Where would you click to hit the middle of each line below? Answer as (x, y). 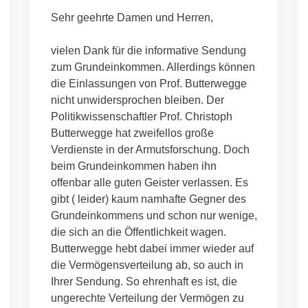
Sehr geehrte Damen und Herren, (132, 18)
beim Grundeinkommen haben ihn (134, 166)
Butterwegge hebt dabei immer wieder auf (152, 249)
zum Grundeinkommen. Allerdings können (153, 67)
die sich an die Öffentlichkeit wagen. (139, 232)
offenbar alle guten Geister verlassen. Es (150, 183)
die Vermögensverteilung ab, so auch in (147, 265)
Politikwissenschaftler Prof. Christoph (142, 117)
